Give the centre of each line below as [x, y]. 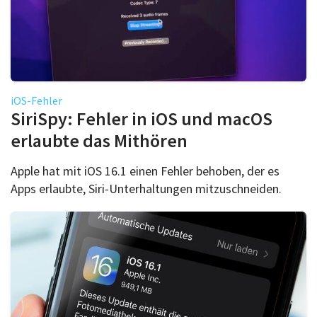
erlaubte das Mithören [99, 140]
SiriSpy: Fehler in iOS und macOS [142, 118]
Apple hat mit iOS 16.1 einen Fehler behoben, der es [145, 171]
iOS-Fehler [36, 100]
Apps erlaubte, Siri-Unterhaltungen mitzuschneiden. [148, 188]
